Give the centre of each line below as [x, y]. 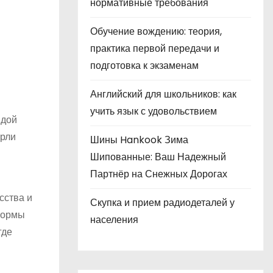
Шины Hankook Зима [139, 140]
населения [114, 220]
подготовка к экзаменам [144, 66]
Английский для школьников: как [163, 94]
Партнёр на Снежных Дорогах [159, 174]
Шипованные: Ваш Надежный [158, 157]
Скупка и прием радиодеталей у [162, 203]
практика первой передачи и [155, 48]
